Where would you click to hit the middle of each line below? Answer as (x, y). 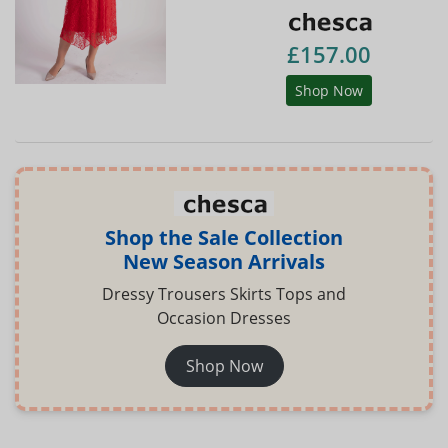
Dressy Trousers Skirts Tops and (224, 293)
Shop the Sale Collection (224, 237)
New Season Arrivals (224, 261)
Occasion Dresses (224, 317)
